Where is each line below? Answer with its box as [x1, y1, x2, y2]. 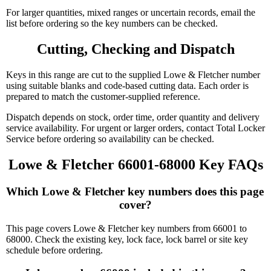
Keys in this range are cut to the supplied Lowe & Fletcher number [6, 69, 260, 80]
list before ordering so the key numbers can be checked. [6, 18, 218, 29]
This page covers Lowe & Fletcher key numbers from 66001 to [6, 223, 247, 233]
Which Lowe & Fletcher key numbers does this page [6, 184, 264, 198]
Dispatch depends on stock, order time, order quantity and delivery [6, 111, 260, 122]
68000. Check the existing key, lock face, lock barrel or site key [6, 233, 248, 244]
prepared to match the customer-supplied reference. [6, 91, 200, 102]
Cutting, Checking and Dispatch [36, 41, 235, 57]
